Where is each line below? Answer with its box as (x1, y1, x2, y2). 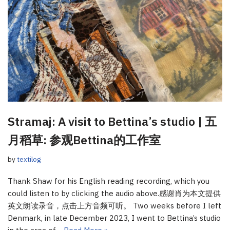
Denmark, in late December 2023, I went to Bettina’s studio (8, 213, 221, 223)
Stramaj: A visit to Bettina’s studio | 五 (8, 113, 217, 129)
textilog (17, 154, 41, 164)
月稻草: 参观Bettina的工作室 (8, 131, 161, 147)
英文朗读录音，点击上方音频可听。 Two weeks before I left (8, 200, 221, 210)
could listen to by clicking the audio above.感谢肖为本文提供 (8, 188, 221, 198)
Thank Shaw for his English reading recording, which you (8, 176, 209, 186)
